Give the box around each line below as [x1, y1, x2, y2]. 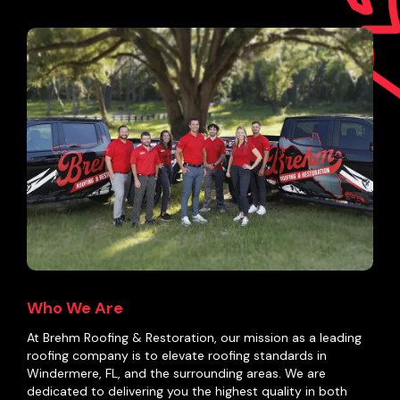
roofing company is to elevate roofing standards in [27, 346, 327, 363]
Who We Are [27, 296, 123, 319]
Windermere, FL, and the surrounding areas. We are [27, 364, 326, 381]
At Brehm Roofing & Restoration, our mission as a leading [27, 329, 362, 346]
